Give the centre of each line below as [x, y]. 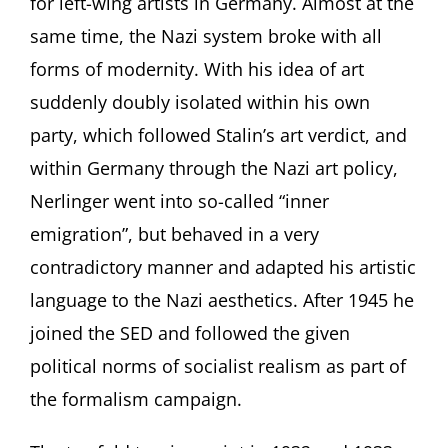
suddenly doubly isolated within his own [199, 101]
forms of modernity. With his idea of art [196, 68]
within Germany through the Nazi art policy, [213, 167]
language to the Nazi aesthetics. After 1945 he [221, 299]
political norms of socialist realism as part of [217, 365]
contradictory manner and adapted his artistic [222, 266]
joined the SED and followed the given [189, 332]
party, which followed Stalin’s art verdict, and [218, 134]
